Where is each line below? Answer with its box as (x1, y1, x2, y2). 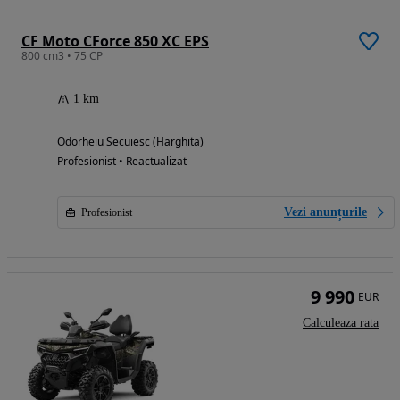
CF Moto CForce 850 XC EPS (21, 31, 209, 52)
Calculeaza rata (303, 316, 379, 330)
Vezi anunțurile (284, 205, 367, 220)
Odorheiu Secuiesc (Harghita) (57, 134, 204, 150)
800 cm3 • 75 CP (21, 48, 103, 64)
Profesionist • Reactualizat (57, 154, 187, 170)
